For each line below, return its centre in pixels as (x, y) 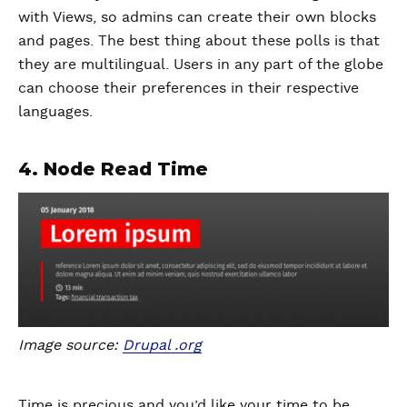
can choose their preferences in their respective (189, 89)
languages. (55, 112)
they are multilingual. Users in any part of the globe (201, 65)
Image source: (70, 346)
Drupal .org (162, 346)
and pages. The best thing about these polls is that (199, 41)
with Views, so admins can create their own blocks (197, 18)
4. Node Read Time (113, 169)
